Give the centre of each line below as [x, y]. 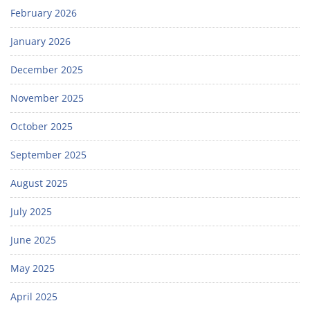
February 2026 [44, 13]
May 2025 [33, 268]
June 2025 [33, 240]
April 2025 [34, 297]
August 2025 [39, 183]
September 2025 [48, 155]
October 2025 [42, 127]
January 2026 [40, 42]
